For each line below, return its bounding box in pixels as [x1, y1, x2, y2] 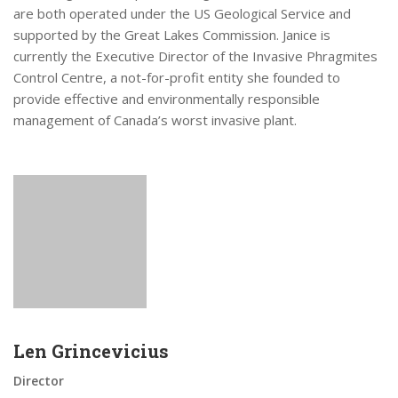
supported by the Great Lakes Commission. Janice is [13, 26, 330, 44]
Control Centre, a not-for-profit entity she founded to [13, 68, 340, 86]
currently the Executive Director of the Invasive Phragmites [13, 47, 378, 65]
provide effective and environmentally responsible [13, 90, 320, 107]
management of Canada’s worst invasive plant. [13, 111, 297, 129]
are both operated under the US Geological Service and [13, 4, 351, 22]
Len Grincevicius [13, 339, 169, 362]
